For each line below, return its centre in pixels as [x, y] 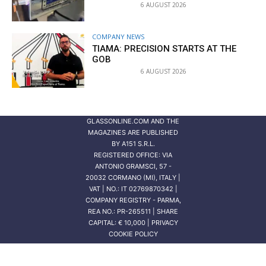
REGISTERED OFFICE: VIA [133, 155]
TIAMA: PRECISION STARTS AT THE [164, 48]
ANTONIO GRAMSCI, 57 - [133, 166]
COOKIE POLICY [133, 234]
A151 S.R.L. [138, 143]
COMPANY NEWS [118, 36]
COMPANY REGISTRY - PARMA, [133, 200]
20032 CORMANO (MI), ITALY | [133, 177]
